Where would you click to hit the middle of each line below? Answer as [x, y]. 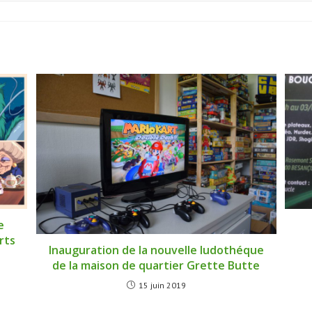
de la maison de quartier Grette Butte [156, 265]
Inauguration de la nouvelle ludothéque [156, 250]
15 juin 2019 [162, 285]
